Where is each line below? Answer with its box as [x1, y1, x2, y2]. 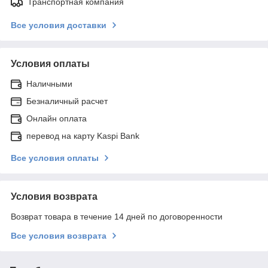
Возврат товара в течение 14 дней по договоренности [11, 211, 223, 221]
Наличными [26, 78, 72, 89]
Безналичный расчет [26, 96, 108, 106]
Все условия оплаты [11, 153, 99, 163]
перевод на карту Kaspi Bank [26, 130, 139, 141]
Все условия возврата [11, 230, 106, 240]
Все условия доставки [11, 20, 106, 30]
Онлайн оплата [26, 113, 87, 123]
